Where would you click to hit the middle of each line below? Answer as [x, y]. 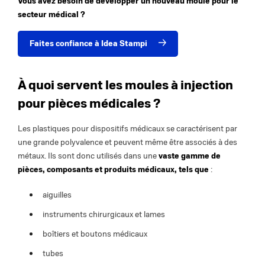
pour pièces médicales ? [89, 104]
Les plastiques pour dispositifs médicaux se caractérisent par [127, 128]
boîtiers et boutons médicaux [96, 234]
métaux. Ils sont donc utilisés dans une [87, 156]
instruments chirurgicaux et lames [105, 214]
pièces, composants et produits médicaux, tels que [113, 169]
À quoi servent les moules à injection [125, 85]
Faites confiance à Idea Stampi [88, 44]
